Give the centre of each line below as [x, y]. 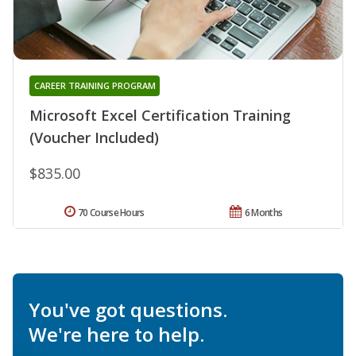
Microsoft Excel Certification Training [160, 116]
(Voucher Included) [94, 138]
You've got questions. [128, 310]
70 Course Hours [111, 213]
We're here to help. [116, 335]
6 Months [263, 213]
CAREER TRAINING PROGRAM [95, 86]
